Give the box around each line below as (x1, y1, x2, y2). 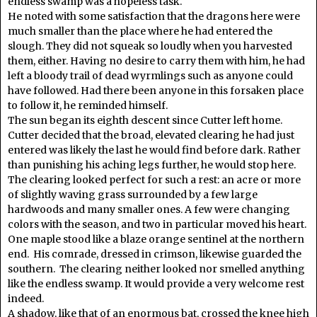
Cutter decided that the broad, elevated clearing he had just (8, 128, 294, 142)
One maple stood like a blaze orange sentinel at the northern (8, 232, 304, 246)
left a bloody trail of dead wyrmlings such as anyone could (8, 69, 293, 82)
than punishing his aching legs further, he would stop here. (8, 158, 298, 171)
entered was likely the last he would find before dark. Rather (8, 143, 301, 156)
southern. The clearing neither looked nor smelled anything (8, 262, 305, 275)
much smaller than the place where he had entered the (8, 24, 272, 38)
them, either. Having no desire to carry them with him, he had (8, 54, 305, 67)
